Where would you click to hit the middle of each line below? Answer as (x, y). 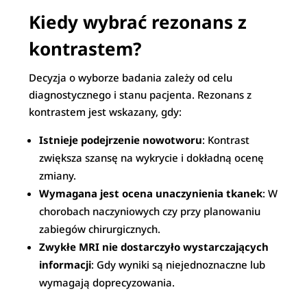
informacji (65, 265)
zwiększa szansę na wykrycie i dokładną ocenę (152, 158)
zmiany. (58, 175)
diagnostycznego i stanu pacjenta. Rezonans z (140, 95)
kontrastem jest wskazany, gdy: (106, 112)
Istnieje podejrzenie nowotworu (121, 140)
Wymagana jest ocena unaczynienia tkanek (151, 193)
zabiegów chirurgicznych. (100, 229)
